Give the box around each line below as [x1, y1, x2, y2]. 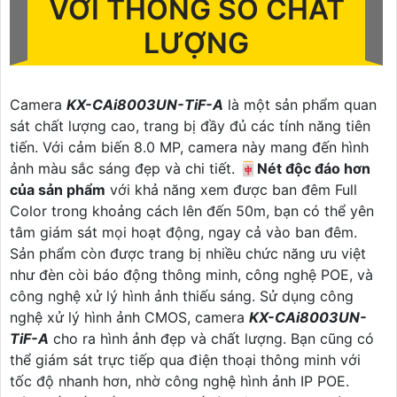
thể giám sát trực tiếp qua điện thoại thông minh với [10, 350, 361, 369]
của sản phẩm [10, 180, 105, 198]
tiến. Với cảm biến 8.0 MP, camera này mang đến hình [10, 137, 369, 156]
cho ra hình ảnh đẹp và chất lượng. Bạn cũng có [49, 329, 374, 347]
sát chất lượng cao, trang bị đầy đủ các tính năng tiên [10, 116, 370, 135]
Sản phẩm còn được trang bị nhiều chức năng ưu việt [10, 244, 366, 262]
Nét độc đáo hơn [257, 159, 370, 177]
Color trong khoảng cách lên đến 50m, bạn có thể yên [10, 201, 374, 220]
